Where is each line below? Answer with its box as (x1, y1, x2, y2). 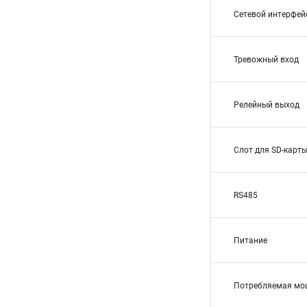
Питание (234, 236, 267, 245)
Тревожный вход (234, 55, 299, 64)
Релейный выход (234, 100, 299, 110)
